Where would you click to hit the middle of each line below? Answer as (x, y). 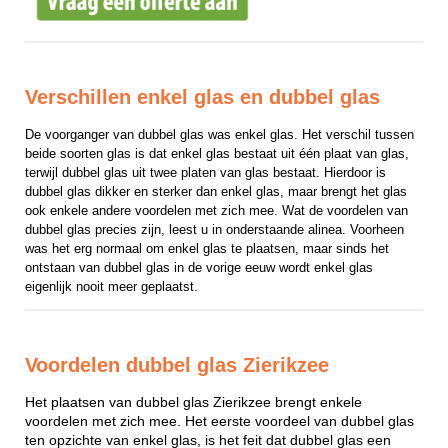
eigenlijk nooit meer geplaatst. (111, 286)
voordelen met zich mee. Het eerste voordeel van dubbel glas (219, 421)
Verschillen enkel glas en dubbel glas (202, 97)
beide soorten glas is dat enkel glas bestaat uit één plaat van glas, (217, 153)
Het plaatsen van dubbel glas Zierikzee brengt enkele (193, 402)
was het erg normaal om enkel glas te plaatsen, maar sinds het (207, 248)
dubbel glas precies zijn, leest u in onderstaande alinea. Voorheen (214, 229)
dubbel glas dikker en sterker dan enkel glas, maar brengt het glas (216, 191)
